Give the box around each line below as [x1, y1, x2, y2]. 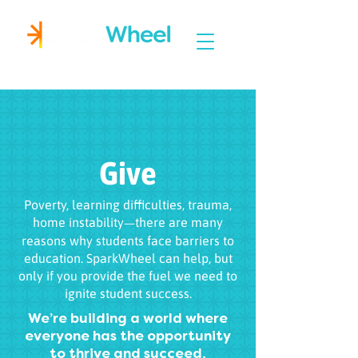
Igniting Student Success [32, 47, 171, 66]
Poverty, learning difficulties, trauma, [24, 197, 232, 212]
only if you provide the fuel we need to [18, 268, 237, 283]
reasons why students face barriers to [22, 233, 234, 248]
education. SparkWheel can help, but [23, 251, 233, 265]
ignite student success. [64, 286, 192, 300]
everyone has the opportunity [25, 331, 231, 344]
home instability [33, 215, 124, 229]
